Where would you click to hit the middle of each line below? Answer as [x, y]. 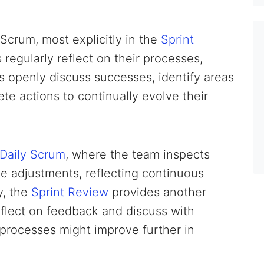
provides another [157, 192]
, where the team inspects [138, 154]
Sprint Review [70, 192]
